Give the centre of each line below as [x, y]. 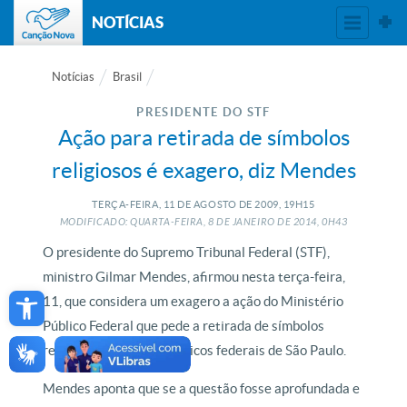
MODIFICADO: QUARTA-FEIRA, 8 [137, 222]
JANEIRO [253, 222]
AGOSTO [214, 204]
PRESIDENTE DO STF [203, 112]
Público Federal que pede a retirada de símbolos [184, 326]
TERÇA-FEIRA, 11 [134, 204]
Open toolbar [60, 296]
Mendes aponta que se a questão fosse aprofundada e [202, 388]
